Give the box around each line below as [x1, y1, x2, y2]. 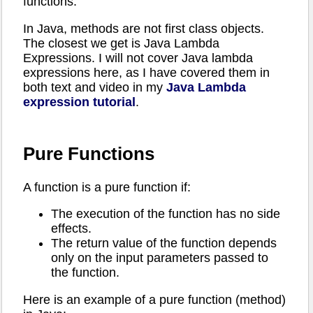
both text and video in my [23, 80, 166, 94]
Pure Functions [23, 143, 154, 164]
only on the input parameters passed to [51, 251, 268, 265]
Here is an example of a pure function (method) [23, 292, 286, 307]
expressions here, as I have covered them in [23, 65, 270, 80]
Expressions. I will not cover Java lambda [23, 50, 253, 65]
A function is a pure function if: [23, 180, 191, 194]
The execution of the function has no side [51, 207, 280, 221]
